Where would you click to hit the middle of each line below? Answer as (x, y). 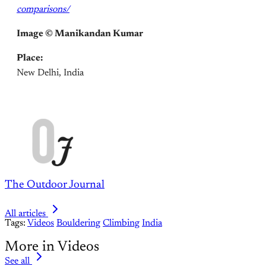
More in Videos (52, 247)
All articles (25, 214)
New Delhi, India (50, 73)
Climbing (121, 224)
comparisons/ (43, 9)
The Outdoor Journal (55, 185)
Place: (30, 58)
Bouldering (78, 224)
